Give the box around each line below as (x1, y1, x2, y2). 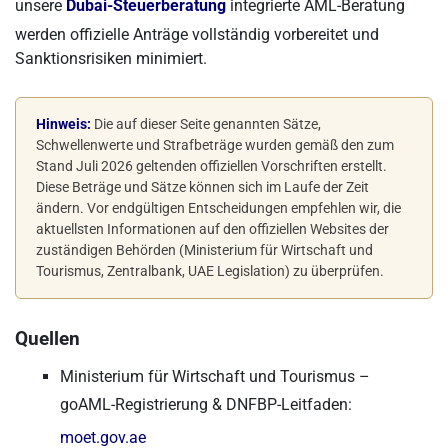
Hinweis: (36, 116, 91, 132)
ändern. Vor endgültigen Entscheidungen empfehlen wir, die (36, 200, 401, 216)
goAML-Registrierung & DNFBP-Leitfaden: (60, 395, 352, 414)
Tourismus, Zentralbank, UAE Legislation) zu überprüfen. (36, 263, 384, 279)
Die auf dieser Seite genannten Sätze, (91, 116, 321, 132)
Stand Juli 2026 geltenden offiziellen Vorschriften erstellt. (36, 158, 387, 174)
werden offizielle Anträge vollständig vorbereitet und (15, 25, 379, 44)
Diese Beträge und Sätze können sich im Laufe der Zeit (36, 179, 369, 195)
